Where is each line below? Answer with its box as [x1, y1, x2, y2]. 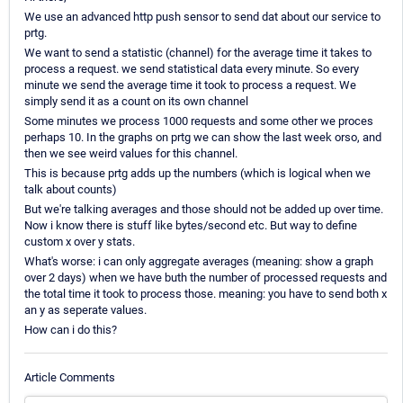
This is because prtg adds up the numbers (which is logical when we [24, 166, 371, 181]
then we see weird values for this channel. [24, 147, 237, 161]
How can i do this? [24, 323, 117, 337]
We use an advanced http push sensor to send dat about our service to [24, 10, 381, 24]
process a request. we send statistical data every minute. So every [24, 62, 359, 76]
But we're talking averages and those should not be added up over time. [24, 202, 383, 217]
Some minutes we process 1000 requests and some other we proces [24, 114, 373, 129]
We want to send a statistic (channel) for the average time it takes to [24, 46, 372, 60]
